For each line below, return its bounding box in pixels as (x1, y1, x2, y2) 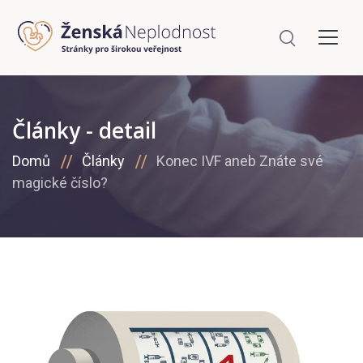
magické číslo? (12, 174, 108, 192)
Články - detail (12, 116, 156, 146)
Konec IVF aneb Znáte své (156, 152, 323, 170)
